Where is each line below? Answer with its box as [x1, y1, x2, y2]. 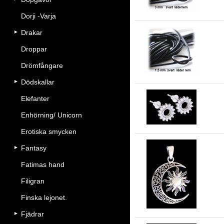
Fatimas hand [21, 160, 64, 168]
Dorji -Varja [21, 12, 56, 20]
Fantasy [21, 144, 46, 152]
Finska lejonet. [21, 193, 67, 201]
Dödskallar [21, 78, 54, 86]
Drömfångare [21, 61, 63, 69]
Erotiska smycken [21, 127, 76, 135]
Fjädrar [21, 210, 44, 218]
